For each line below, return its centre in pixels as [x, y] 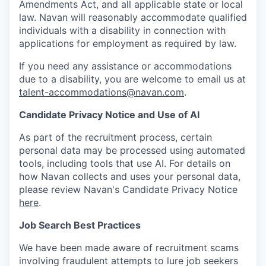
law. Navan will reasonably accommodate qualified [133, 17]
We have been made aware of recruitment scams [129, 248]
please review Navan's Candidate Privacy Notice [128, 189]
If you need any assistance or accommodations [125, 66]
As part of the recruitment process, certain [115, 137]
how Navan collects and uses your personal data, [130, 176]
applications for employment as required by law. [128, 43]
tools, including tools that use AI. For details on [125, 163]
